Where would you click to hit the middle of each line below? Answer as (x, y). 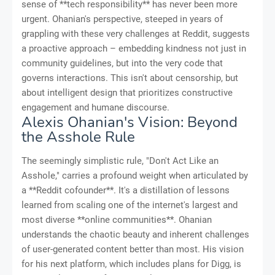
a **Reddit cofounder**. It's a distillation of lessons (126, 191)
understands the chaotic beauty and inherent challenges (135, 235)
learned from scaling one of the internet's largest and (130, 205)
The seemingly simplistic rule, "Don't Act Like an (120, 161)
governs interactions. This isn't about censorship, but (130, 78)
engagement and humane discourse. (95, 108)
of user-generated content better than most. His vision (133, 250)
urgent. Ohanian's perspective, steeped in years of (122, 19)
